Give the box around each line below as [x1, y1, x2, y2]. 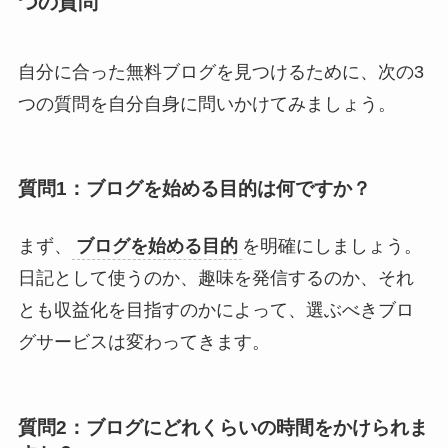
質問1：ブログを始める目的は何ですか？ [17, 178, 371, 200]
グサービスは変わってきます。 [17, 332, 270, 353]
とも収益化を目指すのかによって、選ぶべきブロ [17, 300, 414, 321]
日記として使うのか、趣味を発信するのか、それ [17, 268, 414, 289]
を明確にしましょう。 [241, 236, 422, 257]
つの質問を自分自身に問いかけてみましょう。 [17, 93, 396, 114]
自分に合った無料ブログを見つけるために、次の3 [17, 61, 424, 82]
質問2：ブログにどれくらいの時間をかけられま [17, 416, 428, 438]
